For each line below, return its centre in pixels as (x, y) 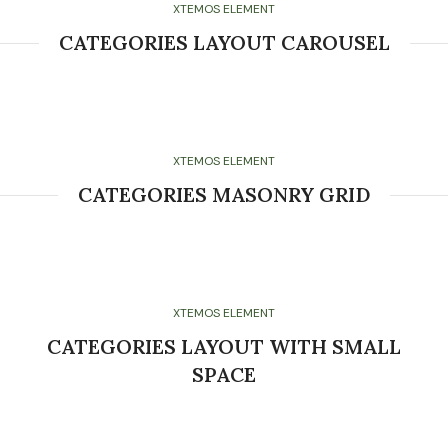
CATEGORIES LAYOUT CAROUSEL (224, 42)
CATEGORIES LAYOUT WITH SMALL (224, 346)
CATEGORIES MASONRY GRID (224, 194)
